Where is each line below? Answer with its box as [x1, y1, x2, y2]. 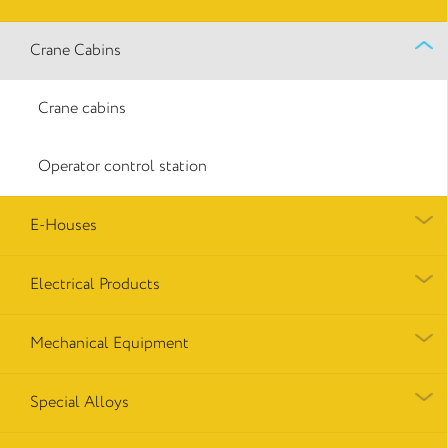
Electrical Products [30, 272, 160, 296]
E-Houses [30, 213, 97, 237]
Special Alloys [30, 390, 129, 414]
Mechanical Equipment [30, 331, 189, 355]
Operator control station [38, 154, 207, 178]
